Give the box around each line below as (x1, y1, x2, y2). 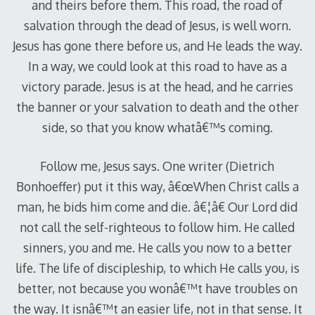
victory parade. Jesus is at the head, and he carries (21, 78, 293, 94)
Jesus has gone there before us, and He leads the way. (12, 37, 302, 53)
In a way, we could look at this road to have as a (27, 58, 287, 74)
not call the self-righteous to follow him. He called (20, 219, 295, 236)
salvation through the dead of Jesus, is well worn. (23, 17, 291, 33)
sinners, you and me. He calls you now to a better (22, 240, 292, 256)
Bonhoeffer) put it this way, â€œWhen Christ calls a (15, 179, 299, 195)
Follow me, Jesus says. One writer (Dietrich (40, 158, 275, 174)
